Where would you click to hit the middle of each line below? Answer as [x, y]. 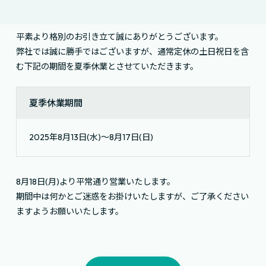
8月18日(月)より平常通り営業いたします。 [95, 181]
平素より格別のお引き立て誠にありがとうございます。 [119, 37]
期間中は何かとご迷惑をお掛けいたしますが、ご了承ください [132, 196]
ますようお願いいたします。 [69, 211]
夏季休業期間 [56, 103]
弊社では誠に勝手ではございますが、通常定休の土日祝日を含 [132, 51]
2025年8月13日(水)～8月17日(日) [91, 137]
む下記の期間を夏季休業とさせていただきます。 [107, 66]
